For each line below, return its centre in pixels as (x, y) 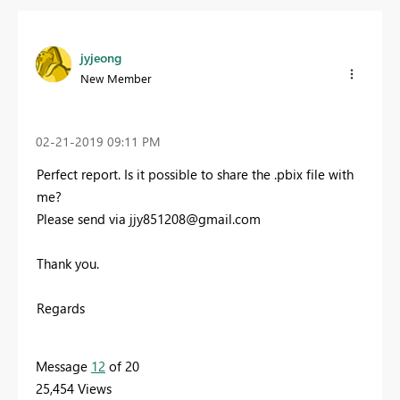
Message (63, 366)
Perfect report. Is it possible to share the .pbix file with (195, 174)
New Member (116, 78)
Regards (61, 308)
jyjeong (101, 57)
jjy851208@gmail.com (195, 218)
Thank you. (68, 263)
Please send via (83, 218)
